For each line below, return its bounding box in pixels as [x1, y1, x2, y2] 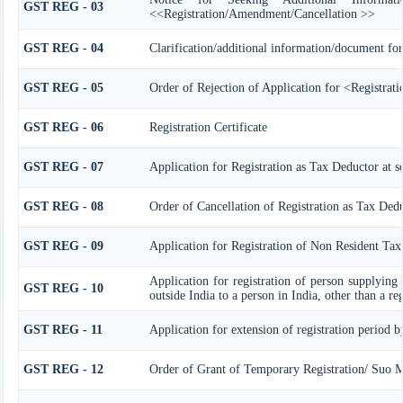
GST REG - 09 [22, 238, 103, 253]
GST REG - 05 [22, 80, 103, 94]
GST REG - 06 [22, 120, 103, 134]
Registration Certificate [148, 120, 267, 134]
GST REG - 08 [22, 199, 103, 213]
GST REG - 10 [22, 281, 103, 295]
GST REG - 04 [22, 40, 103, 55]
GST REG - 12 [22, 362, 103, 376]
